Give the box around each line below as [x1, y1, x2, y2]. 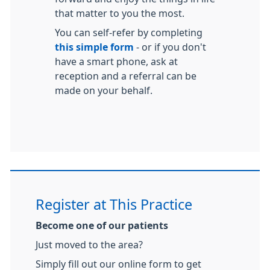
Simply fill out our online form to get [36, 259, 201, 269]
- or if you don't [134, 42, 206, 52]
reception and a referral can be [55, 71, 196, 81]
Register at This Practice [36, 197, 192, 212]
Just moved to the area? [36, 239, 143, 250]
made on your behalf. [55, 85, 152, 95]
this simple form [55, 42, 134, 52]
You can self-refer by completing [55, 27, 202, 37]
